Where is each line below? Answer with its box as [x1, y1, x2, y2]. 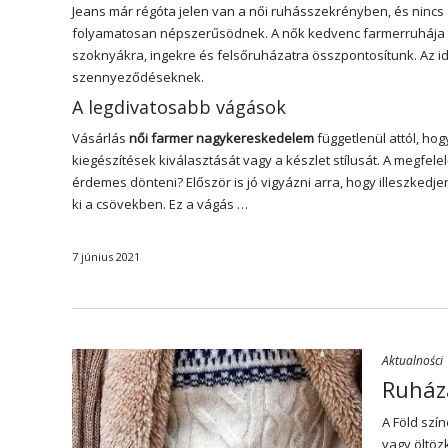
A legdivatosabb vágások [72, 95, 286, 119]
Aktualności [382, 352, 443, 369]
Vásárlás [72, 129, 129, 147]
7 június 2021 [72, 249, 140, 264]
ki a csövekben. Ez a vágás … [72, 195, 248, 213]
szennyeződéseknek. [72, 68, 204, 86]
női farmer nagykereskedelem [129, 129, 314, 147]
